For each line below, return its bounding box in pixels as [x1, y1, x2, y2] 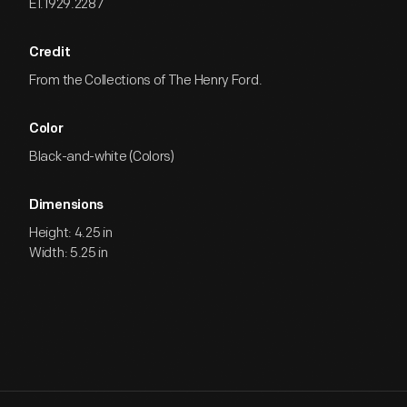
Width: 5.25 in [29, 244, 108, 262]
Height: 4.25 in [29, 224, 113, 242]
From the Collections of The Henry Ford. [29, 72, 263, 89]
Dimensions [29, 199, 104, 213]
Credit [29, 46, 71, 60]
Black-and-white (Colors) [29, 148, 174, 165]
